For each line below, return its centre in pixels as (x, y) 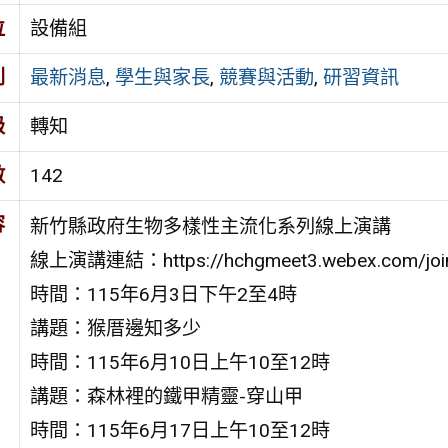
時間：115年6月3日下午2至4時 (163, 294)
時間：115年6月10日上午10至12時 (179, 362)
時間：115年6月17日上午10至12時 (179, 430)
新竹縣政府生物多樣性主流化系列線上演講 (210, 226)
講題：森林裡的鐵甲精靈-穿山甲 (166, 396)
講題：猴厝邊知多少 (115, 328)
